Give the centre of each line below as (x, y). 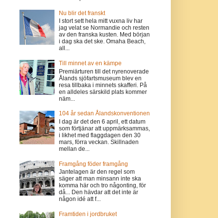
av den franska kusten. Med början (105, 35)
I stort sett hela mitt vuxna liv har (101, 21)
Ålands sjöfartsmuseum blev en (100, 78)
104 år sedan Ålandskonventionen (105, 114)
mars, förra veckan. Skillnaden (99, 142)
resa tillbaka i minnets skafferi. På (103, 85)
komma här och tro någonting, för (103, 185)
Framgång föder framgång (94, 164)
